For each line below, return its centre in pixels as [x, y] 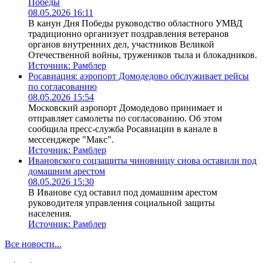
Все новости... [33, 244]
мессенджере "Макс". [71, 140]
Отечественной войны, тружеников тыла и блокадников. [143, 55]
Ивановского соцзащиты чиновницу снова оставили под [142, 161]
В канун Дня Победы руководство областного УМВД [135, 23]
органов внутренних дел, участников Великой [121, 45]
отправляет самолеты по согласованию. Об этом [125, 119]
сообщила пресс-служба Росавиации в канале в [123, 129]
